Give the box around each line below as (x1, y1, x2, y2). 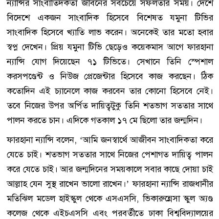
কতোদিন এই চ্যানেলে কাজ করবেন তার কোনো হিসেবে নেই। (7, 85, 213, 97)
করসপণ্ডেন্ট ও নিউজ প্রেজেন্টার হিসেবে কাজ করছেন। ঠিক (7, 70, 213, 82)
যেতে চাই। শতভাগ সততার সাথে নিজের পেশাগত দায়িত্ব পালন (7, 148, 213, 160)
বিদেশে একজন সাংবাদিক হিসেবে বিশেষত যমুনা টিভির (7, 11, 213, 23)
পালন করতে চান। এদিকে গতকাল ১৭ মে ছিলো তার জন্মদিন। (7, 114, 202, 126)
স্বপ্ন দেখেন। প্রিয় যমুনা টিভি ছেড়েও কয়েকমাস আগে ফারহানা (7, 41, 213, 53)
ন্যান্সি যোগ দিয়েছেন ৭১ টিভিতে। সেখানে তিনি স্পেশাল (7, 55, 213, 67)
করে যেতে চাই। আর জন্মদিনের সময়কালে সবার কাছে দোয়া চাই (7, 163, 213, 175)
